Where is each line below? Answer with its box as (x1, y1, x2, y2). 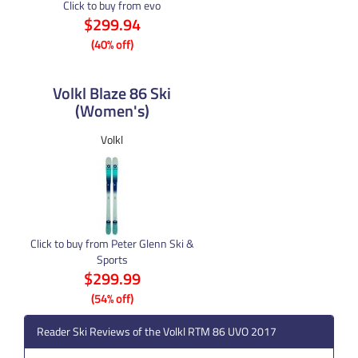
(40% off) (90, 34, 133, 54)
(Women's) (74, 97, 149, 123)
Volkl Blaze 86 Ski (53, 80, 171, 105)
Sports (96, 250, 128, 268)
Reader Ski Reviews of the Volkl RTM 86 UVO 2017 (37, 322, 276, 340)
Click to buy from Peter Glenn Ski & (30, 234, 194, 252)
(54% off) (90, 288, 133, 308)
